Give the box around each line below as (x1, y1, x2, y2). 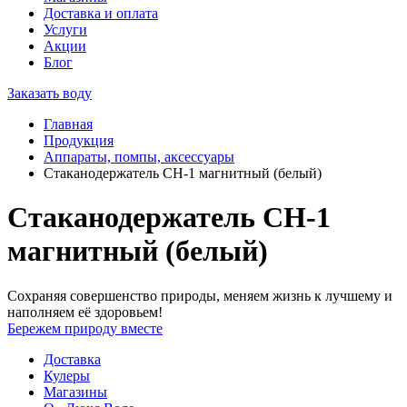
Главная (44, 116, 93, 132)
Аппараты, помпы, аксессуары (44, 149, 234, 164)
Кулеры (44, 367, 90, 383)
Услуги (44, 22, 87, 37)
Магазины (44, 383, 107, 400)
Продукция (44, 133, 114, 148)
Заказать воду (7, 85, 92, 101)
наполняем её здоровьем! (7, 303, 163, 320)
